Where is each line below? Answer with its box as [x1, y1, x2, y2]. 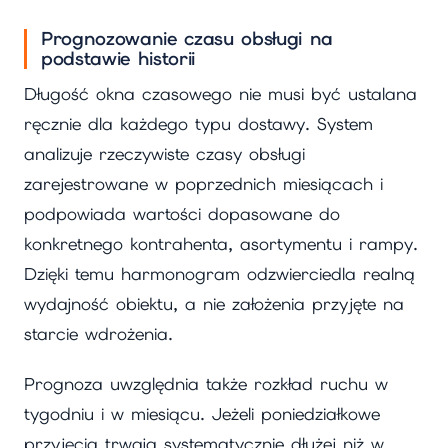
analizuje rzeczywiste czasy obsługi [24, 142, 305, 165]
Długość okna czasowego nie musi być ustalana [24, 82, 417, 105]
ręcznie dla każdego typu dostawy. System [24, 112, 373, 135]
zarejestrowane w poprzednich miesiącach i [24, 172, 383, 195]
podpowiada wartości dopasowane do [24, 202, 340, 225]
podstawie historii [41, 46, 195, 72]
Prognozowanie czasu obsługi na [41, 26, 333, 52]
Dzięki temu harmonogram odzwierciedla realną [24, 262, 415, 285]
